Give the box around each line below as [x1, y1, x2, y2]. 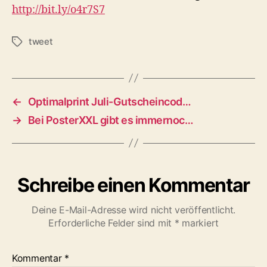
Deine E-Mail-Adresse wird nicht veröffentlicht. [31, 203, 236, 216]
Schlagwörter [11, 36, 68, 48]
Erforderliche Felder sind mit [48, 216, 175, 229]
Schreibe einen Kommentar [17, 173, 250, 197]
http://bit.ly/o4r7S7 [12, 2, 105, 17]
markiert [179, 216, 219, 229]
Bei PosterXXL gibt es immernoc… [27, 113, 194, 126]
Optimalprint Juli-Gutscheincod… [27, 95, 191, 108]
